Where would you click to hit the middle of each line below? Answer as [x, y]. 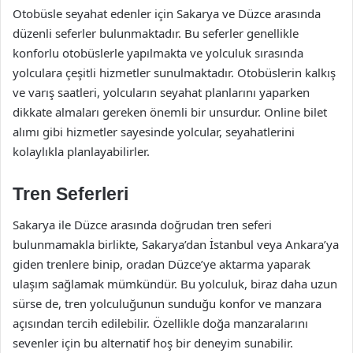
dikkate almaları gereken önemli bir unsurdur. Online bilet [170, 111]
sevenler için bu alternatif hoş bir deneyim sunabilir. [153, 343]
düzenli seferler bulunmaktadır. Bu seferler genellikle [156, 33]
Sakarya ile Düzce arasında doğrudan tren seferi [142, 225]
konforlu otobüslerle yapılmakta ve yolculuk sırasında [158, 52]
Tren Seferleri [71, 193]
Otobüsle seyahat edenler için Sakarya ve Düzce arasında [167, 13]
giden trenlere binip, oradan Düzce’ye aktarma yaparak [162, 264]
